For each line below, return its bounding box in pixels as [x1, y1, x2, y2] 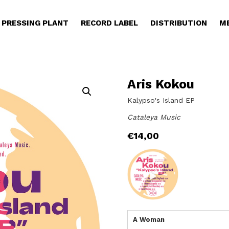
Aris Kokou [127, 77, 195, 91]
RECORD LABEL [80, 18, 138, 28]
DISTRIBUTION [150, 18, 207, 28]
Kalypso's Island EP [127, 96, 195, 104]
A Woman [133, 216, 165, 223]
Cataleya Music [127, 113, 181, 121]
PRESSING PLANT [1, 18, 68, 28]
